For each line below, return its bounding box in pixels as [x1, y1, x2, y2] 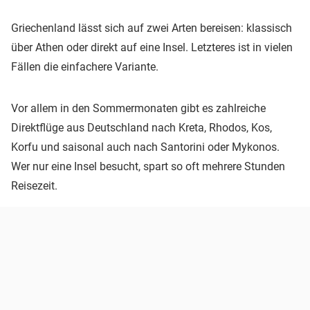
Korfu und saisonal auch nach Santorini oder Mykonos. [11, 140, 280, 154]
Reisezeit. [11, 179, 57, 192]
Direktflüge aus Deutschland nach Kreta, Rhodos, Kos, [11, 120, 272, 134]
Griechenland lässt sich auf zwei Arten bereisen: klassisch [11, 21, 292, 35]
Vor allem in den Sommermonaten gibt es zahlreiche [11, 101, 266, 115]
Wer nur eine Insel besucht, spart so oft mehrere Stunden [11, 159, 285, 173]
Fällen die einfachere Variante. [11, 60, 158, 73]
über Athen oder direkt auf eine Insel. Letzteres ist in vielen [11, 40, 293, 54]
